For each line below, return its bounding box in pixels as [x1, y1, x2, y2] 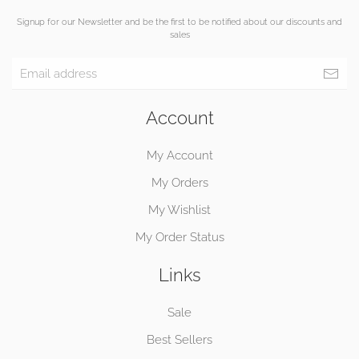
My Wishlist [148, 203, 211, 218]
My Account [146, 148, 213, 163]
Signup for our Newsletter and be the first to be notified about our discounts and [17, 17, 342, 28]
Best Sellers [147, 333, 212, 348]
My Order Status [135, 230, 224, 245]
